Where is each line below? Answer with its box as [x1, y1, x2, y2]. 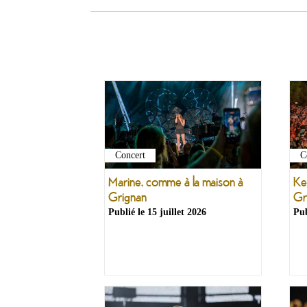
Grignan [108, 188, 147, 205]
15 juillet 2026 [147, 207, 206, 217]
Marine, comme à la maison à [108, 173, 243, 190]
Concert [115, 150, 145, 161]
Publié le [108, 207, 147, 217]
